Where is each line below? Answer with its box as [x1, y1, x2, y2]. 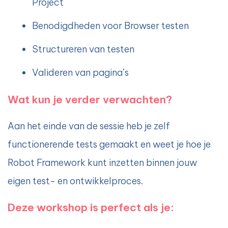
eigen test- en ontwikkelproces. [8, 175, 143, 187]
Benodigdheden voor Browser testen [32, 20, 189, 32]
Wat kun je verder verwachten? [8, 93, 172, 107]
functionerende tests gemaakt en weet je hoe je [8, 138, 211, 151]
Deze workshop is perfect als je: [8, 201, 174, 215]
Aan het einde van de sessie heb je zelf [8, 120, 170, 132]
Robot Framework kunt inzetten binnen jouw [8, 157, 197, 169]
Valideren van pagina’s [32, 67, 129, 79]
